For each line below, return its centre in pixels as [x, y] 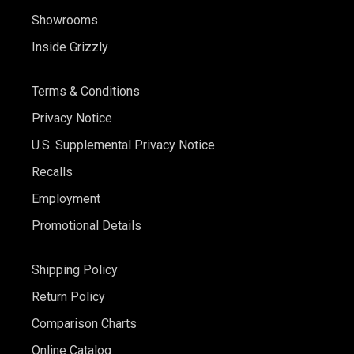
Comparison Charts [84, 324]
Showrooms [65, 21]
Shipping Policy [75, 270]
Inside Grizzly [70, 47]
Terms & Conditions [86, 92]
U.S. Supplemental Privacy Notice [123, 145]
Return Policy [68, 297]
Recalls [52, 172]
